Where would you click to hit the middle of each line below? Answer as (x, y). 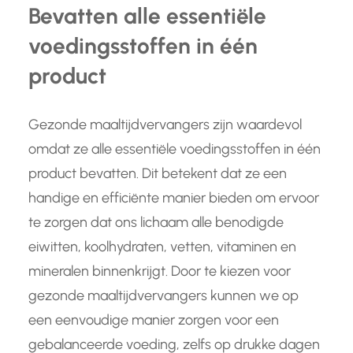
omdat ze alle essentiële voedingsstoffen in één (175, 149)
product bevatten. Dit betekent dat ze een (158, 174)
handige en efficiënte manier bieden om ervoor (174, 198)
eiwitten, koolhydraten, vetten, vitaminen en (162, 247)
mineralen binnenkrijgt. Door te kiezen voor (160, 271)
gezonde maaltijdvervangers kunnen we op (163, 296)
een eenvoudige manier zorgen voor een (154, 320)
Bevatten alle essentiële (147, 16)
